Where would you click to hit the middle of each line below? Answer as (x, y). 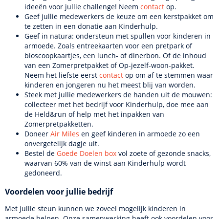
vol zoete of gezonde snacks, (164, 153)
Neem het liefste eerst (62, 75)
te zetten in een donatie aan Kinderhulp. (91, 26)
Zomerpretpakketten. (59, 124)
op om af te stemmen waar (168, 75)
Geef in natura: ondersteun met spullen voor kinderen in (118, 36)
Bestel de (40, 153)
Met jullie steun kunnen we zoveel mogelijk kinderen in (95, 208)
